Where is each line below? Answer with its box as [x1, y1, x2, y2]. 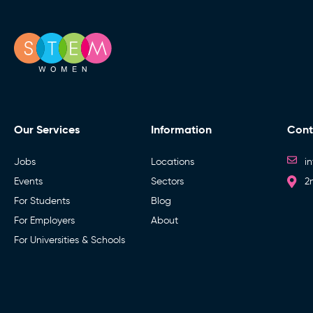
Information [150, 122, 212, 137]
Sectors [150, 175, 184, 187]
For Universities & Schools [14, 233, 125, 246]
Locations [150, 155, 194, 168]
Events [14, 175, 43, 187]
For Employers [14, 214, 75, 226]
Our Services [14, 122, 80, 137]
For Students [14, 194, 70, 207]
